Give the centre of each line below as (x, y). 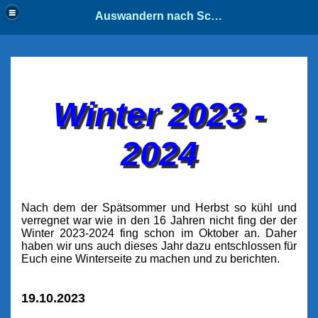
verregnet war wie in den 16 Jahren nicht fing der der (159, 220)
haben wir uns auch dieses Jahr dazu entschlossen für (159, 246)
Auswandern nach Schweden (217, 16)
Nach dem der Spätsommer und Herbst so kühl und (159, 207)
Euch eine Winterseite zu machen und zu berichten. (150, 258)
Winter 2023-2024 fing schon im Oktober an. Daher (159, 233)
